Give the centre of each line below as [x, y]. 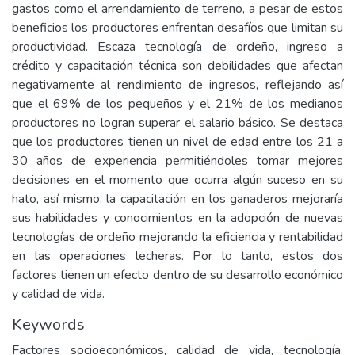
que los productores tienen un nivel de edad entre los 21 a [177, 142]
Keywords [48, 324]
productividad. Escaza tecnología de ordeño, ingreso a [177, 47]
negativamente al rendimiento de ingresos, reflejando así [177, 85]
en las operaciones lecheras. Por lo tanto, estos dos [177, 256]
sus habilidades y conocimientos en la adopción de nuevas [177, 218]
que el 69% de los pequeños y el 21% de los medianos [177, 104]
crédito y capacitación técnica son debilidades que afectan [177, 66]
